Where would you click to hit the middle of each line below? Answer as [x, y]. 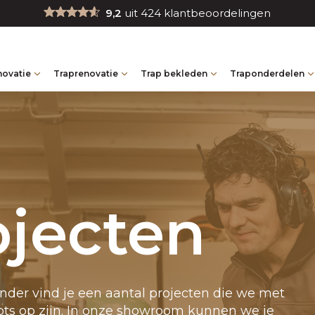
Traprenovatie [86, 73]
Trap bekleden [174, 73]
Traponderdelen [267, 73]
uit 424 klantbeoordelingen [198, 13]
